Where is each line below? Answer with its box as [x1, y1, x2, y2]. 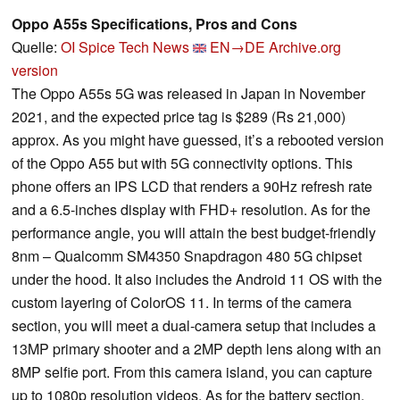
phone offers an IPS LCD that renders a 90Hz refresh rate [12, 176, 372, 197]
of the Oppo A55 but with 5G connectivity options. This [12, 153, 353, 174]
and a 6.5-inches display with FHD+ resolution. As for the [12, 199, 371, 221]
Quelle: [12, 37, 61, 58]
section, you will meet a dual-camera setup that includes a [12, 315, 376, 337]
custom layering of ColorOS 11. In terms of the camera [12, 292, 352, 313]
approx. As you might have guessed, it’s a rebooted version [12, 129, 384, 151]
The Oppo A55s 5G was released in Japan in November [12, 83, 365, 104]
